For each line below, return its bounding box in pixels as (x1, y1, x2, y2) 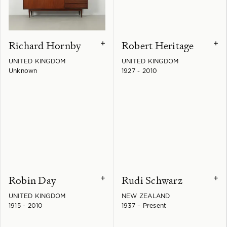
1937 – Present (122, 203, 167, 209)
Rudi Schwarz (122, 174, 182, 187)
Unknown (9, 68, 37, 74)
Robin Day (9, 174, 57, 187)
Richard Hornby (9, 39, 82, 53)
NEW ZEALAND (122, 193, 170, 200)
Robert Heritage (122, 39, 194, 53)
